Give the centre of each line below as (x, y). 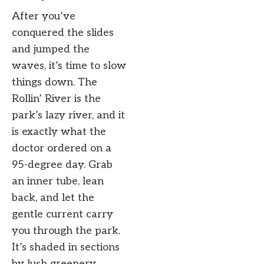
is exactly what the (59, 132)
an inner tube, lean (58, 181)
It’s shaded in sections (66, 247)
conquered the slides (63, 33)
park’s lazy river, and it (68, 115)
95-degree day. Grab (62, 165)
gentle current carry (62, 214)
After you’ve (44, 16)
